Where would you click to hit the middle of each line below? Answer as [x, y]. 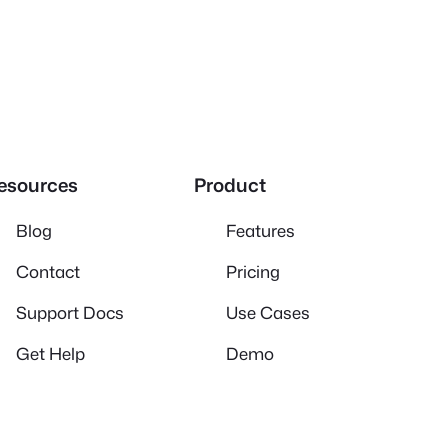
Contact [48, 271]
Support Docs [70, 312]
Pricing [253, 271]
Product [230, 185]
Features [260, 230]
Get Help [50, 353]
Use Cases [268, 312]
